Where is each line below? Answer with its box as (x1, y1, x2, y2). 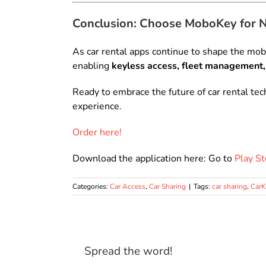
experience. (72, 100, 122, 113)
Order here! (72, 126, 122, 140)
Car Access (110, 182, 145, 192)
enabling (72, 59, 112, 73)
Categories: (72, 182, 110, 192)
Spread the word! (84, 243, 172, 259)
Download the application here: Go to (72, 152, 235, 166)
